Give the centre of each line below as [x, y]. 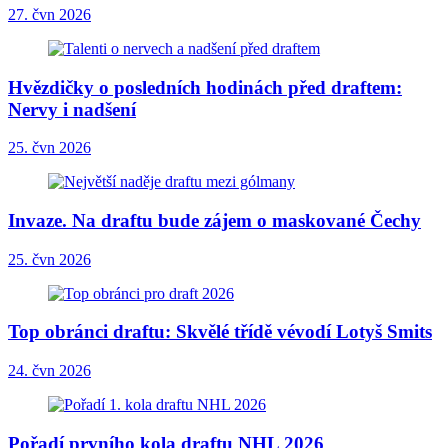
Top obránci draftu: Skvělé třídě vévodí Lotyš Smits [220, 332]
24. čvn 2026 [49, 371]
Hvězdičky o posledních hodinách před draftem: [205, 87]
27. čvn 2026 [49, 14]
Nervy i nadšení [72, 109]
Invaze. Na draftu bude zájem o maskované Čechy [214, 220]
